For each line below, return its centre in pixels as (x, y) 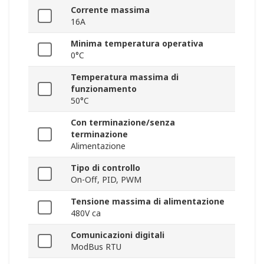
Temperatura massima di (125, 77)
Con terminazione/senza (123, 123)
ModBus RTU (96, 247)
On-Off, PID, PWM (106, 180)
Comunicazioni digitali (118, 235)
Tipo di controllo (105, 168)
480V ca (86, 213)
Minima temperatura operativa (137, 44)
